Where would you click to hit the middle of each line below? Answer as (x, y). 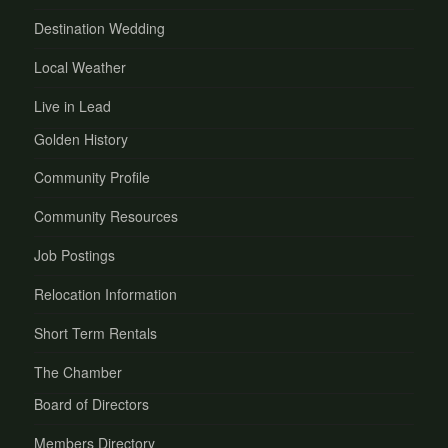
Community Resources (106, 216)
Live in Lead (73, 106)
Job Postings (75, 255)
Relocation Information (106, 294)
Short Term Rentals (96, 332)
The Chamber (78, 371)
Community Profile (92, 177)
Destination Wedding (100, 28)
